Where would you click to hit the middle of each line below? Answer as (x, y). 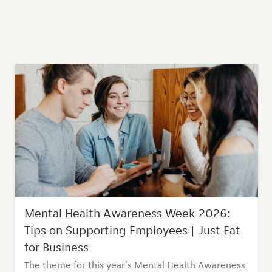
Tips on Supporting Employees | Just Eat (132, 230)
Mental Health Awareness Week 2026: (127, 213)
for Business (56, 247)
